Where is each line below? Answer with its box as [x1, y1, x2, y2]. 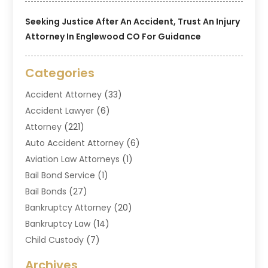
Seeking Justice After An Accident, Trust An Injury [25, 15, 240, 28]
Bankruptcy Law [25, 217, 91, 230]
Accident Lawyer [25, 104, 95, 117]
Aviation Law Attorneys [25, 153, 120, 165]
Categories [25, 64, 95, 81]
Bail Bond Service [25, 169, 96, 181]
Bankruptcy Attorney [25, 201, 112, 214]
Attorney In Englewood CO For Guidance [25, 30, 202, 42]
